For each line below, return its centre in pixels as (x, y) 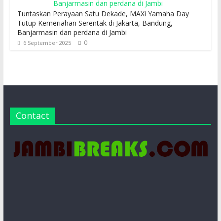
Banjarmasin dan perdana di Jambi (72, 33)
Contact (32, 116)
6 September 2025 (47, 43)
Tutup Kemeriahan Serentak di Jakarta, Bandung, (95, 23)
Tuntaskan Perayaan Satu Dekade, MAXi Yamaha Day (103, 14)
